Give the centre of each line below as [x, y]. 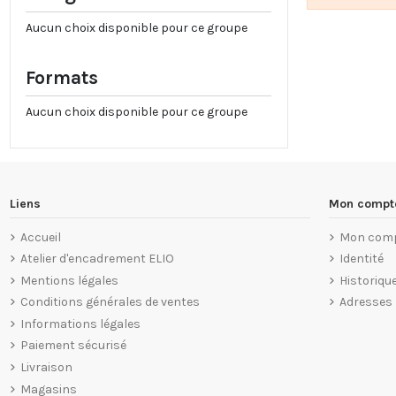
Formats [62, 77]
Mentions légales [69, 280]
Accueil [40, 237]
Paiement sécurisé [73, 346]
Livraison [46, 368]
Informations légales [80, 324]
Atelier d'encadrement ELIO [97, 259]
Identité [361, 259]
